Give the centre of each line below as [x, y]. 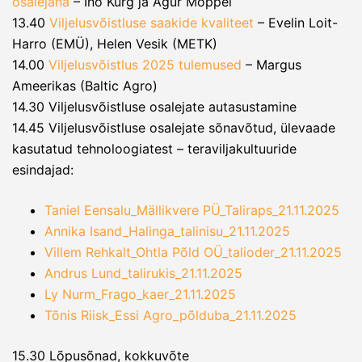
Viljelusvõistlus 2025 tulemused [145, 65]
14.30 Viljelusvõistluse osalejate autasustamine [154, 107]
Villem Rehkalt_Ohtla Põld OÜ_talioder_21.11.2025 [193, 252]
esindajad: [43, 170]
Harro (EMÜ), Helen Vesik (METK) [115, 44]
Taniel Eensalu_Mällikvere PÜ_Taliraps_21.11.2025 [192, 210]
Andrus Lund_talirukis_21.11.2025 [143, 273]
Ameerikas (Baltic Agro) [85, 86]
